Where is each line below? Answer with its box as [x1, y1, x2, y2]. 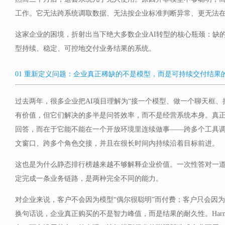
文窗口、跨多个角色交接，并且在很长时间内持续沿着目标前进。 [15, 140, 219, 147]
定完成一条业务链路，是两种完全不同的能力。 [15, 175, 163, 182]
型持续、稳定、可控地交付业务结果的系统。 [15, 45, 156, 52]
